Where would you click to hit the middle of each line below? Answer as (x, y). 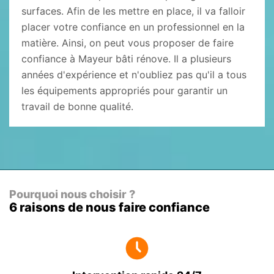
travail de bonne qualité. (77, 106)
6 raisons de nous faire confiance (109, 207)
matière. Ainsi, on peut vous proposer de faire (128, 43)
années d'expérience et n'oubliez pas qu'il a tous (134, 75)
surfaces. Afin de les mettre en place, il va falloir (133, 11)
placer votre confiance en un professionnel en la (133, 27)
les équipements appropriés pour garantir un (124, 91)
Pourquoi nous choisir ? (72, 194)
